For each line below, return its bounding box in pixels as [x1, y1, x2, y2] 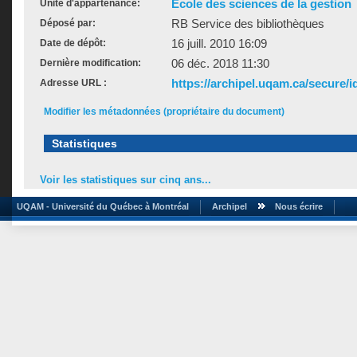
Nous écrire [275, 201, 323, 211]
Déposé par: [40, 18, 96, 29]
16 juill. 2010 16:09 [171, 37, 267, 50]
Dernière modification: [40, 57, 141, 69]
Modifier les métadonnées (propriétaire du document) [44, 106, 284, 117]
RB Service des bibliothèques [171, 17, 324, 30]
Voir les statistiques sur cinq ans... [40, 174, 211, 186]
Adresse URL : [40, 77, 107, 88]
